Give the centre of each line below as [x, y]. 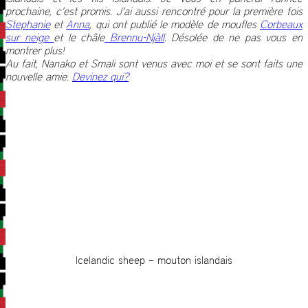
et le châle [79, 38]
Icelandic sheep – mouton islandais [154, 261]
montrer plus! [35, 51]
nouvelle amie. [39, 77]
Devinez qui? [100, 77]
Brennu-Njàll [134, 38]
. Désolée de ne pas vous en [233, 38]
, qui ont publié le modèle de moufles [175, 25]
